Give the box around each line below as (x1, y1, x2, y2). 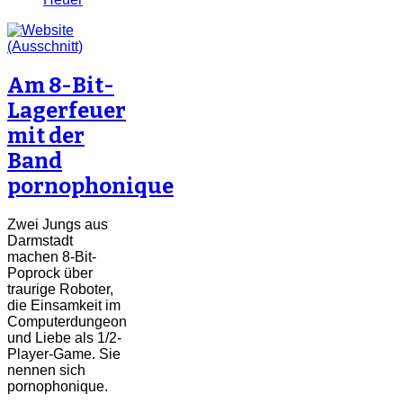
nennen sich (7, 362, 85, 378)
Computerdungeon (7, 313, 127, 329)
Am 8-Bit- (7, 72, 114, 98)
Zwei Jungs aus (7, 216, 108, 232)
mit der (7, 122, 85, 148)
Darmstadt (7, 232, 73, 248)
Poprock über (7, 264, 93, 281)
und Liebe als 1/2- (7, 329, 121, 345)
